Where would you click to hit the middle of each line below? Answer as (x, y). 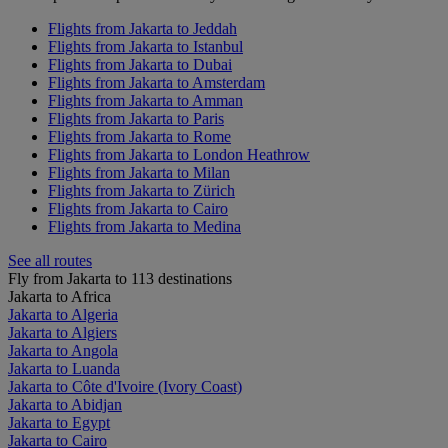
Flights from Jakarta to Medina (144, 226)
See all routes (50, 260)
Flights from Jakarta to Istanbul (145, 46)
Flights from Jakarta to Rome (139, 136)
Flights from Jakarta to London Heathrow (179, 154)
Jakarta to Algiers (62, 332)
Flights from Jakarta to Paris (136, 118)
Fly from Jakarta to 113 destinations (120, 278)
